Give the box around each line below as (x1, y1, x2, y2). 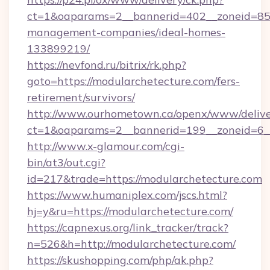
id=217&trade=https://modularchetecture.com (27, 172, 262, 186)
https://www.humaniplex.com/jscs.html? (27, 188, 227, 202)
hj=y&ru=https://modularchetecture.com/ (27, 204, 233, 218)
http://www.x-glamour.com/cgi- (27, 139, 184, 153)
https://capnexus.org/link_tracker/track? (27, 221, 228, 234)
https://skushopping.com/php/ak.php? (27, 253, 213, 267)
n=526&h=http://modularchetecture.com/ (27, 237, 236, 251)
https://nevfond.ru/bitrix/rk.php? (27, 58, 186, 72)
